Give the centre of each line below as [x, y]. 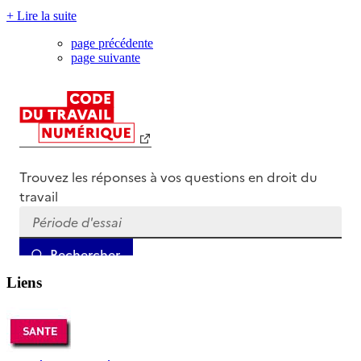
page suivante [106, 58]
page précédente [112, 44]
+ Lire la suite [41, 16]
